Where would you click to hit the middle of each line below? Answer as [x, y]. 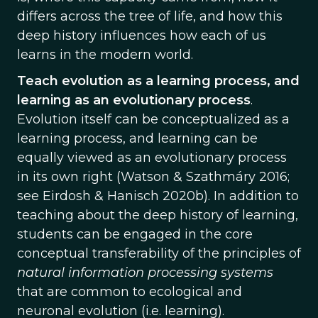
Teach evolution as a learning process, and [158, 81]
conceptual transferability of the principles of [159, 253]
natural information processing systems [145, 273]
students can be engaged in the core [135, 234]
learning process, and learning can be [137, 138]
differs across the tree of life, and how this [150, 16]
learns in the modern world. [105, 55]
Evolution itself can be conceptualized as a [153, 119]
